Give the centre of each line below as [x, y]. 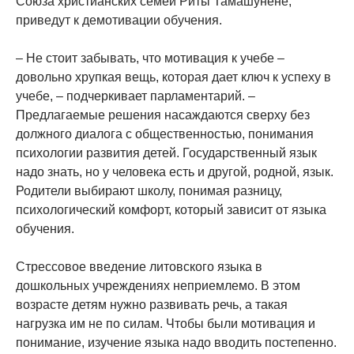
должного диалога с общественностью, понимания [165, 134]
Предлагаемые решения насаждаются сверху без [163, 115]
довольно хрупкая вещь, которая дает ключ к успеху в [173, 77]
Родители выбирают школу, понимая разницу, [149, 191]
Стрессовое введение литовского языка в [139, 267]
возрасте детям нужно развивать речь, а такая [152, 305]
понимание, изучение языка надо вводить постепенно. [176, 343]
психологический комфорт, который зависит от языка [171, 210]
